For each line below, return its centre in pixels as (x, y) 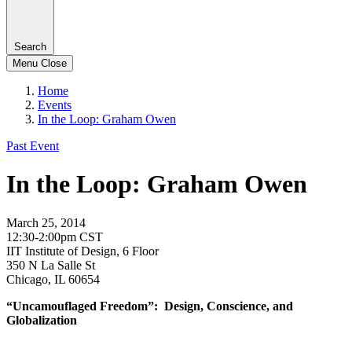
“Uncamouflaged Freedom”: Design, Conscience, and (150, 306)
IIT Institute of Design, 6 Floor (82, 251)
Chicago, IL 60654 (53, 279)
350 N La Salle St (51, 265)
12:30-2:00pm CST (55, 236)
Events (55, 104)
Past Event (33, 145)
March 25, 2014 (46, 222)
